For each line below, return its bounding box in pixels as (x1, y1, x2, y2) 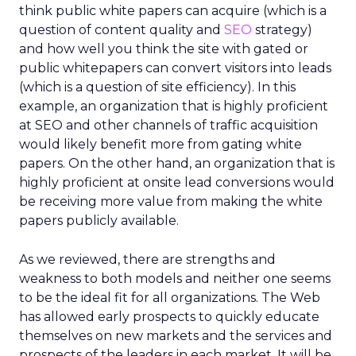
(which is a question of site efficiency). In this (19, 79, 296, 95)
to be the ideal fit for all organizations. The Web (19, 290, 320, 305)
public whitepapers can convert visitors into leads (19, 60, 331, 75)
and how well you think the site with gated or (19, 41, 308, 56)
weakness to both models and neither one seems (19, 271, 331, 286)
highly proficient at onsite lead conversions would (19, 175, 335, 190)
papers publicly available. (19, 213, 179, 228)
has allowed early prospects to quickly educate (19, 309, 319, 324)
